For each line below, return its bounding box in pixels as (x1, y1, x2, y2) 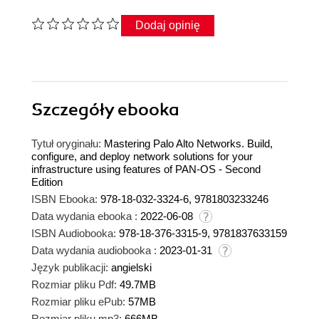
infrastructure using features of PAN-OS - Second (31, 162, 261, 175)
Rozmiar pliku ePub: (31, 295, 125, 308)
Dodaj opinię (135, 19, 200, 31)
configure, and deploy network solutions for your (31, 150, 253, 162)
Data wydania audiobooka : (31, 244, 157, 256)
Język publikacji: (31, 261, 108, 273)
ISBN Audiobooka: (31, 226, 116, 239)
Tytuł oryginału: (31, 137, 101, 150)
